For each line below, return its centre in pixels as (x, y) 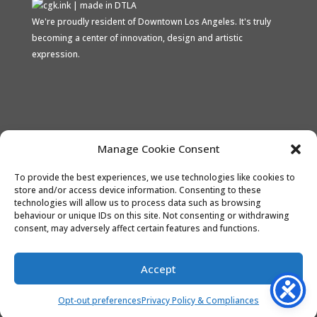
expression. (56, 54)
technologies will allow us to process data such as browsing (138, 203)
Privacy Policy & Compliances (200, 300)
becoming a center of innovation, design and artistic (137, 38)
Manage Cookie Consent (158, 149)
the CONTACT (76, 253)
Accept (158, 269)
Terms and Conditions (150, 286)
